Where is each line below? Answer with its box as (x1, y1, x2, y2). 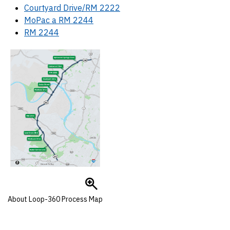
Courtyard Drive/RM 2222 (24, 3, 120, 13)
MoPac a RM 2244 (24, 15, 93, 25)
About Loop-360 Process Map (8, 195, 103, 204)
